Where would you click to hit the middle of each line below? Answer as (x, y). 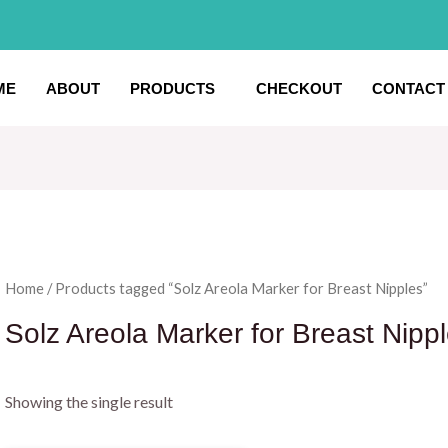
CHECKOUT (299, 88)
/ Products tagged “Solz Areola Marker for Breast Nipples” (235, 288)
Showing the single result (88, 402)
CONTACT (408, 88)
